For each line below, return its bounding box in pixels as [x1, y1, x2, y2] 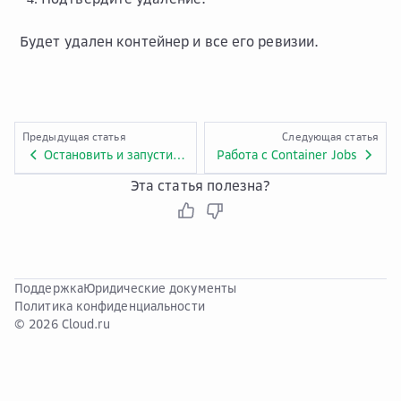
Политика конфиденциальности [14, 298, 205, 313]
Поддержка [14, 280, 83, 295]
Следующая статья [282, 130, 379, 143]
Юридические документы [82, 280, 237, 295]
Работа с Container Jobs [217, 147, 357, 162]
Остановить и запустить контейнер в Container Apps [173, 147, 185, 162]
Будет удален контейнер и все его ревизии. [20, 32, 320, 50]
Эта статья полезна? [130, 176, 271, 194]
